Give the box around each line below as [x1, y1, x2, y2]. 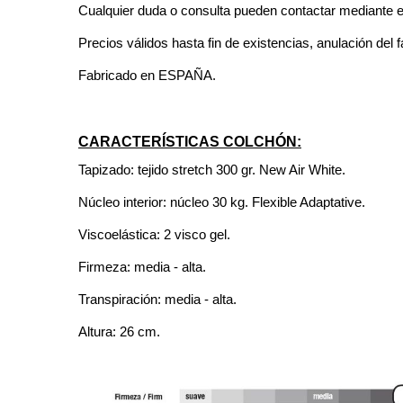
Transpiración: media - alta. [78, 291, 237, 307]
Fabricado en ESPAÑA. [78, 67, 216, 83]
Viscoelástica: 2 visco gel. [78, 226, 230, 242]
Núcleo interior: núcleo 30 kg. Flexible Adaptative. [78, 193, 365, 210]
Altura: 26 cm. [78, 323, 160, 339]
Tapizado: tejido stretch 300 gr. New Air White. [78, 161, 345, 177]
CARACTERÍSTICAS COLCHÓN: [78, 133, 301, 149]
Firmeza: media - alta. [78, 258, 206, 274]
